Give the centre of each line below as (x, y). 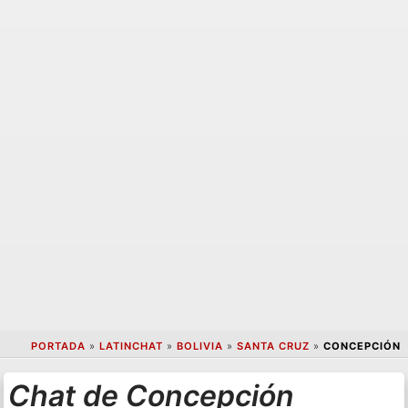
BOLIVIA (199, 347)
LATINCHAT (131, 347)
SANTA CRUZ (273, 347)
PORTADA (58, 347)
